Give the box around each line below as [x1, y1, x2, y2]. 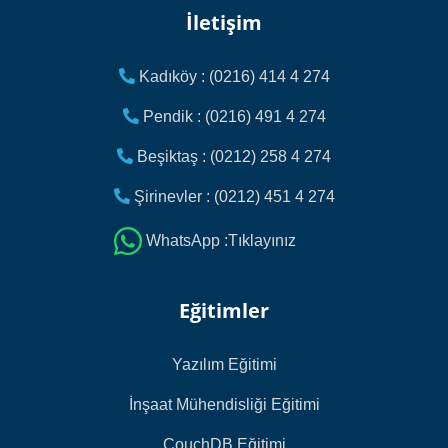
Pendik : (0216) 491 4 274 [138, 107, 326, 125]
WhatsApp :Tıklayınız [145, 231, 296, 249]
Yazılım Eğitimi [171, 355, 277, 373]
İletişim [186, 8, 262, 36]
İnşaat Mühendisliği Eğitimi [128, 395, 320, 413]
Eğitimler [179, 296, 269, 324]
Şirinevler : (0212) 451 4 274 [129, 187, 335, 205]
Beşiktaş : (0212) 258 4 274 [133, 147, 331, 165]
